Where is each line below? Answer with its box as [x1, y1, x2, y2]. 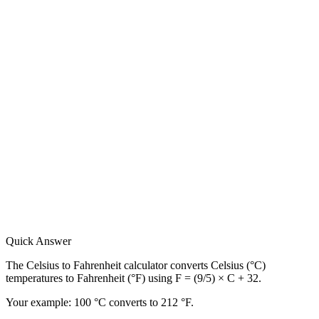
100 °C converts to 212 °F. [74, 296, 194, 309]
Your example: [6, 296, 71, 309]
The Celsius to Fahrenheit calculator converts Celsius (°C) [6, 259, 266, 272]
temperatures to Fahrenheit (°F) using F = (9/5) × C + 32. [6, 272, 261, 285]
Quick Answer [6, 235, 71, 248]
